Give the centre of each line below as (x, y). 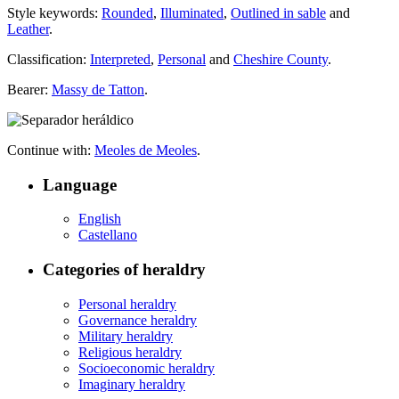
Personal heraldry (127, 304)
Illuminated (192, 12)
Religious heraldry (130, 352)
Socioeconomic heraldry (147, 368)
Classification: (49, 59)
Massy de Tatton (98, 89)
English (100, 219)
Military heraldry (126, 336)
